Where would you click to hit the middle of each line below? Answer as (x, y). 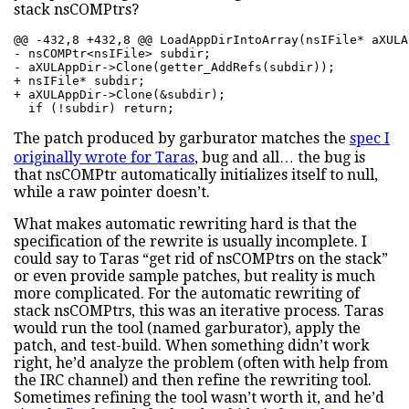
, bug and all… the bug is (280, 158)
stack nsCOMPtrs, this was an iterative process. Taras (199, 311)
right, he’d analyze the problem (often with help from (201, 363)
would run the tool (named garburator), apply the (187, 329)
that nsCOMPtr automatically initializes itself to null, (196, 175)
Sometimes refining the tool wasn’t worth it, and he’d (199, 398)
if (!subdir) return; (94, 109)
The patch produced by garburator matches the (182, 139)
